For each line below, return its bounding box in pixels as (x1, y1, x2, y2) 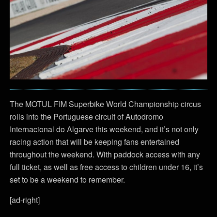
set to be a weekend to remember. (10, 173, 125, 185)
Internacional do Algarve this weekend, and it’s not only (10, 123, 199, 135)
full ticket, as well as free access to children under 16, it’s (10, 161, 203, 172)
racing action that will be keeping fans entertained (10, 136, 179, 147)
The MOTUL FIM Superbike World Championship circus (10, 98, 201, 109)
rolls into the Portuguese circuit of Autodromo (10, 110, 163, 122)
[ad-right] (10, 194, 40, 205)
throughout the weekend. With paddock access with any (10, 148, 200, 160)
